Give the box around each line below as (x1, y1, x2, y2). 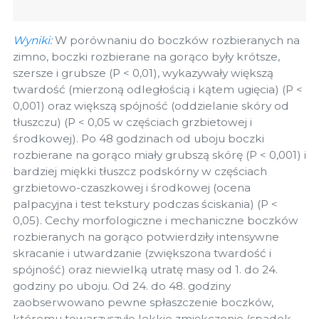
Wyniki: (13, 33, 55, 48)
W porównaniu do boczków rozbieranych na (55, 33, 300, 48)
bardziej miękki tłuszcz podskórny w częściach (13, 164, 267, 179)
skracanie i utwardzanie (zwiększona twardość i (13, 246, 271, 261)
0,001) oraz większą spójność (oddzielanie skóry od (13, 99, 289, 113)
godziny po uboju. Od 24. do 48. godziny (13, 279, 231, 293)
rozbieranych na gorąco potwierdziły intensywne (13, 230, 279, 244)
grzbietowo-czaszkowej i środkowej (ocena (13, 181, 251, 195)
